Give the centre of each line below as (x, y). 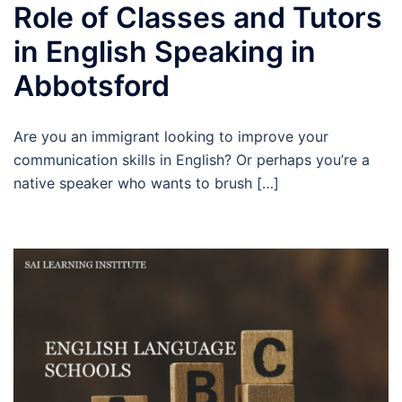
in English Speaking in (165, 51)
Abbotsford (92, 85)
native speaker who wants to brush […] (146, 183)
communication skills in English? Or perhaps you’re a (192, 159)
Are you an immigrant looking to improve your (171, 136)
